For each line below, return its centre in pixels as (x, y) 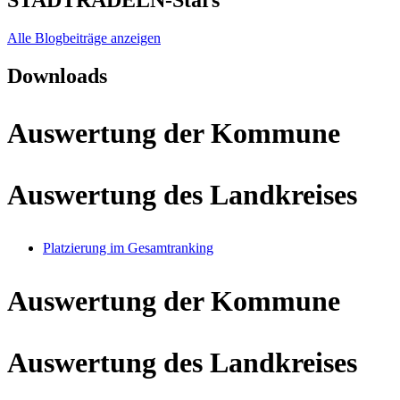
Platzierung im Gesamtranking (128, 248)
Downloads (57, 76)
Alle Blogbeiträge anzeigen (84, 38)
